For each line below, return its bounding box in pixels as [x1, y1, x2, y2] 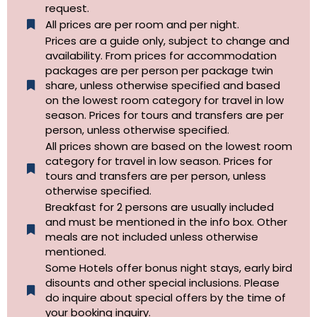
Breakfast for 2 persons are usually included [45, 200, 274, 215]
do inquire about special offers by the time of [45, 290, 286, 306]
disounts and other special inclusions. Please [45, 275, 279, 291]
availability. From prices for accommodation [45, 48, 277, 64]
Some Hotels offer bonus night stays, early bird [45, 260, 292, 276]
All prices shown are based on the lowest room [45, 139, 292, 154]
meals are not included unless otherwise [45, 229, 258, 245]
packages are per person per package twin [45, 63, 273, 79]
